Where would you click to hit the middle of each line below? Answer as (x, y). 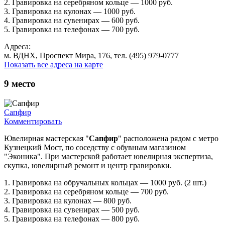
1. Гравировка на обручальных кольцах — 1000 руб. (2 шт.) (105, 183)
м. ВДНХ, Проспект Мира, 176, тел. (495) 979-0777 (91, 55)
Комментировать (33, 122)
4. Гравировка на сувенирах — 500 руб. (72, 210)
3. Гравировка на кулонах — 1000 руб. (70, 11)
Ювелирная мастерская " (46, 139)
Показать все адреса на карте (53, 64)
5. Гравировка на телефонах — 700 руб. (72, 29)
